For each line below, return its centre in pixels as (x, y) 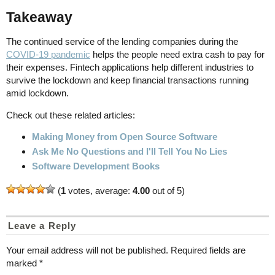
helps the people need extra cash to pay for (177, 54)
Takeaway (39, 17)
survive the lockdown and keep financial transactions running (127, 80)
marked (23, 263)
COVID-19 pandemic (48, 54)
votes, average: (99, 190)
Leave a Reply (42, 225)
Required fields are (208, 250)
